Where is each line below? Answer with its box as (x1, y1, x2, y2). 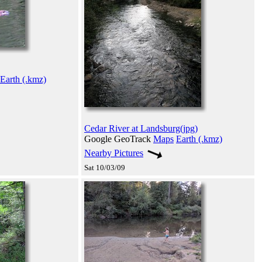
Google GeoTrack (84, 133, 153, 144)
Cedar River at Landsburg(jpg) (84, 123, 198, 133)
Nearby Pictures (84, 147, 143, 158)
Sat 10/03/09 (84, 163, 125, 172)
